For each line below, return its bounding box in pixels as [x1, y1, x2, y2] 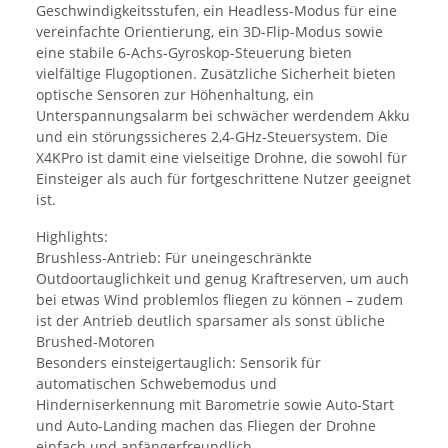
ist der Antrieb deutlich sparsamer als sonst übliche [36, 310, 385, 330]
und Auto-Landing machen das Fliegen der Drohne [36, 415, 376, 435]
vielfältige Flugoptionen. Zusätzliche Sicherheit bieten [36, 63, 396, 83]
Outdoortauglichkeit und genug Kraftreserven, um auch [36, 268, 409, 288]
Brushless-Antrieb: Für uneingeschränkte [36, 247, 312, 267]
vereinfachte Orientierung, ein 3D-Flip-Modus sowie [36, 21, 383, 41]
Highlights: [36, 226, 108, 246]
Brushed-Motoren [36, 331, 155, 351]
